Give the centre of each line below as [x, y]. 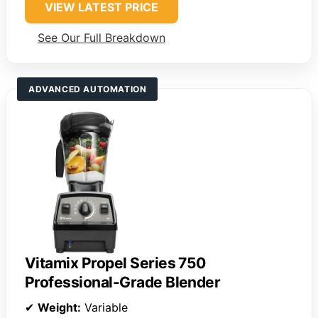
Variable [104, 308]
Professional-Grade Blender [123, 283]
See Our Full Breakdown [102, 38]
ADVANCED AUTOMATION [88, 89]
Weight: [59, 308]
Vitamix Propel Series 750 [115, 263]
